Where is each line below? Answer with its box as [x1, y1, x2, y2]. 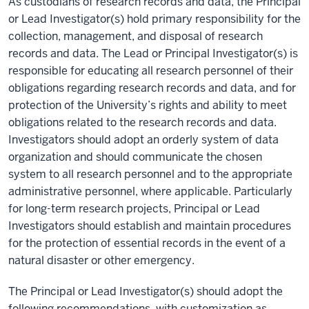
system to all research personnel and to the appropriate [8, 167, 292, 181]
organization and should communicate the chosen [8, 150, 262, 164]
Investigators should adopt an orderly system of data [8, 132, 279, 147]
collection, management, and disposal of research [8, 29, 263, 43]
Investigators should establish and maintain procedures [8, 219, 291, 233]
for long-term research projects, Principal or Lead [8, 201, 260, 216]
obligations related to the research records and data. [8, 115, 277, 130]
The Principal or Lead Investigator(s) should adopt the [8, 284, 283, 299]
